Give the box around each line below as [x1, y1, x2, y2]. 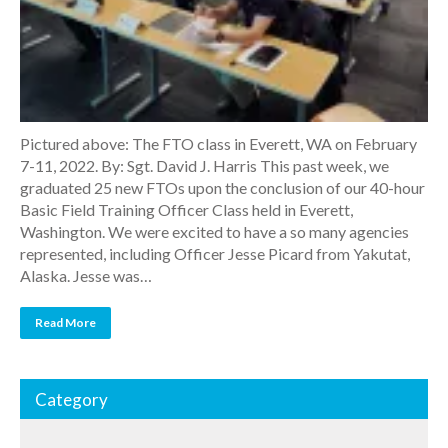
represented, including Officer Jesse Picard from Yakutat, [20, 244, 410, 263]
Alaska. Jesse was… [20, 266, 152, 285]
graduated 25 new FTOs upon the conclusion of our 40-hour [20, 178, 425, 197]
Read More [35, 315, 96, 330]
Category [35, 389, 108, 410]
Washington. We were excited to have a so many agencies [20, 222, 409, 241]
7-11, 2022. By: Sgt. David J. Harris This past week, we [20, 156, 389, 175]
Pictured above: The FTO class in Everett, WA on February [20, 134, 417, 153]
